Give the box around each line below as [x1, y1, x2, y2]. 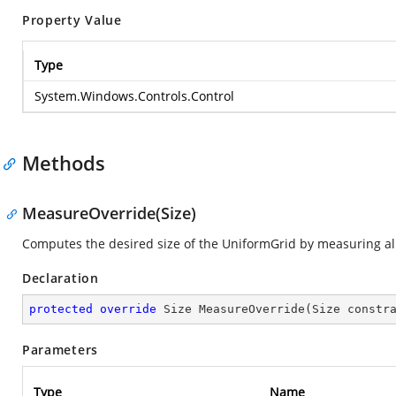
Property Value [22, 11, 122, 28]
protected [29, 302, 93, 316]
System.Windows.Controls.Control [34, 88, 234, 104]
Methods [22, 149, 105, 176]
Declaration [22, 270, 99, 286]
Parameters [22, 341, 98, 358]
